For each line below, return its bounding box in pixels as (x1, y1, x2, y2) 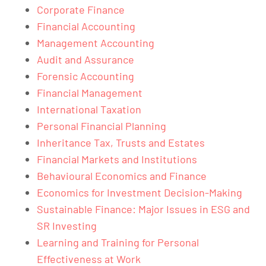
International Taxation (37, 102, 141, 116)
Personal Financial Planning (37, 119, 166, 132)
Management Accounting (37, 36, 154, 49)
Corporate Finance (37, 2, 125, 16)
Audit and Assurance (37, 52, 134, 66)
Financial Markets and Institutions (37, 152, 197, 166)
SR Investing (37, 218, 97, 232)
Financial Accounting (37, 19, 135, 33)
